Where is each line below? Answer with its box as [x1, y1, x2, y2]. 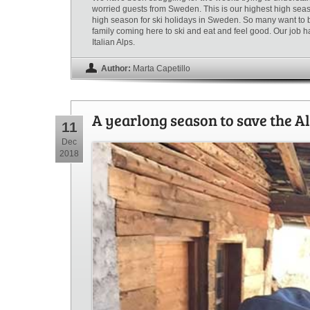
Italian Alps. [92, 37, 135, 47]
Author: [101, 63, 131, 73]
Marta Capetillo [133, 63, 190, 73]
